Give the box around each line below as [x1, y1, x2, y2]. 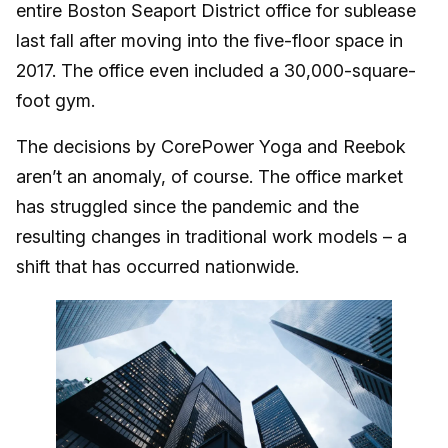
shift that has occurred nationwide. [16, 256, 304, 278]
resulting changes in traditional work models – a [16, 226, 407, 248]
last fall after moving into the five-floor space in [16, 30, 403, 52]
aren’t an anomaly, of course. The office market [16, 166, 403, 188]
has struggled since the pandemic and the [16, 196, 359, 218]
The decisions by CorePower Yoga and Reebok [16, 136, 406, 158]
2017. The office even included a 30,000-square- [16, 60, 416, 82]
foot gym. [16, 90, 95, 112]
